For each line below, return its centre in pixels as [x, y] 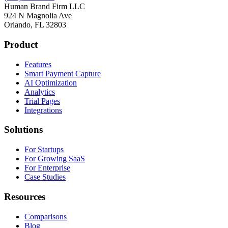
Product [21, 44]
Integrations [43, 110]
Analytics [40, 92]
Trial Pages [42, 101]
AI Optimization [51, 82]
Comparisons [46, 216]
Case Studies [45, 177]
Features [38, 64]
